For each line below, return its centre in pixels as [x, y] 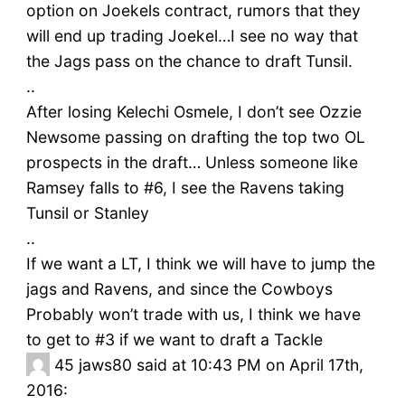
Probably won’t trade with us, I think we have [193, 315]
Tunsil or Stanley [87, 213]
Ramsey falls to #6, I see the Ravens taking [185, 188]
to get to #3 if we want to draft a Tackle [174, 340]
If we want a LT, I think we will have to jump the [200, 264]
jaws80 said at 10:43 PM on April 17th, [221, 365]
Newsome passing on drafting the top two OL [195, 137]
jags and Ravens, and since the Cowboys [179, 289]
